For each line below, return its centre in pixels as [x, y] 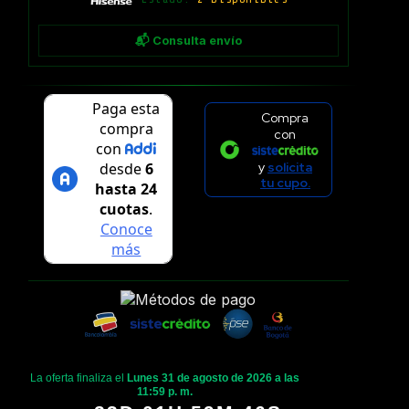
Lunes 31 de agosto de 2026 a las [214, 378]
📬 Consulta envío [188, 40]
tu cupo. [285, 183]
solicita [289, 167]
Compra [285, 118]
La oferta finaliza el [79, 378]
